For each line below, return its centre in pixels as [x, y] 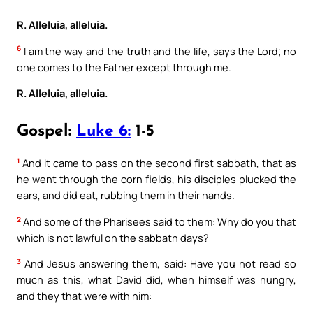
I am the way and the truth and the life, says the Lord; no [159, 51]
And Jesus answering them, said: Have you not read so [159, 264]
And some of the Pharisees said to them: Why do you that [159, 221]
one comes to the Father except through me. [124, 67]
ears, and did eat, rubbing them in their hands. [126, 195]
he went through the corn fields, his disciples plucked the [156, 179]
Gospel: [46, 131]
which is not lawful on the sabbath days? [113, 237]
